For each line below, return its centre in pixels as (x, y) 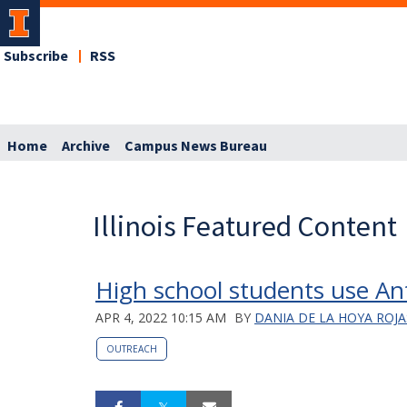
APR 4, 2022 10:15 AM (161, 317)
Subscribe (36, 56)
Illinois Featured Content (245, 226)
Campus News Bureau (196, 146)
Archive (86, 146)
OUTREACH (132, 348)
